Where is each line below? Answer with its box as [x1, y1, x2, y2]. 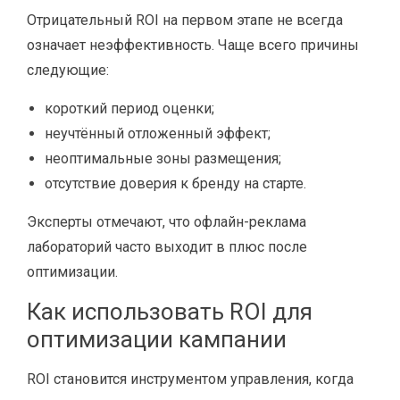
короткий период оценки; [45, 100, 214, 117]
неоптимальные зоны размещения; [45, 150, 281, 167]
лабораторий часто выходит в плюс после [27, 238, 307, 255]
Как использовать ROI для [27, 298, 312, 325]
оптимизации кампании [27, 326, 287, 353]
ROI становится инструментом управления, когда [27, 371, 354, 387]
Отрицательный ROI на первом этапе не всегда [27, 12, 343, 29]
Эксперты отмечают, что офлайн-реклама [27, 213, 306, 230]
